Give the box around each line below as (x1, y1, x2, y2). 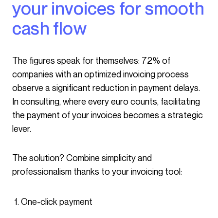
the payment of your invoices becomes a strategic (12, 109, 203, 120)
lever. (12, 123, 31, 134)
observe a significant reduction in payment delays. (12, 82, 200, 93)
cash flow (12, 18, 87, 38)
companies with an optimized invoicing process (12, 69, 189, 79)
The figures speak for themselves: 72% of (12, 55, 18, 66)
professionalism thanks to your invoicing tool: (12, 166, 182, 177)
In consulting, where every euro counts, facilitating (12, 96, 200, 107)
